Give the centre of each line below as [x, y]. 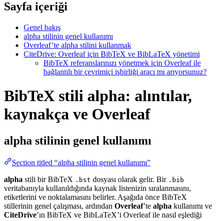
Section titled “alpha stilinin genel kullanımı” [81, 162]
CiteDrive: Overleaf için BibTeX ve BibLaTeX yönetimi [112, 54]
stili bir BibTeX [49, 179]
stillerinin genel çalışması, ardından [59, 206]
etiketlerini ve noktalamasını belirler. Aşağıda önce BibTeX [95, 197]
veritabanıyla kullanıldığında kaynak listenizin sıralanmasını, [97, 188]
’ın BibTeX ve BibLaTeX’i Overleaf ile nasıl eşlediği [119, 215]
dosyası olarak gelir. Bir [129, 179]
